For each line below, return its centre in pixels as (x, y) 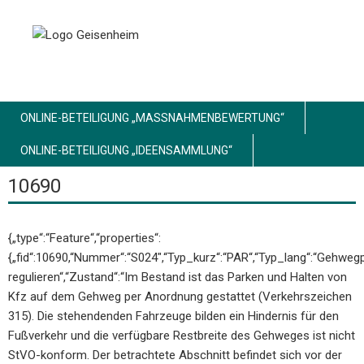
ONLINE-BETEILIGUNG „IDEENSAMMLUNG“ (126, 151)
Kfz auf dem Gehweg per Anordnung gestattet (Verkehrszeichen (180, 297)
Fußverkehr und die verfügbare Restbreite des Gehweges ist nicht (182, 336)
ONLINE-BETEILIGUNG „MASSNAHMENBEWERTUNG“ (150, 118)
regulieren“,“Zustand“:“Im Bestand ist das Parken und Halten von (178, 277)
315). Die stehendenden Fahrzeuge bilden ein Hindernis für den (173, 316)
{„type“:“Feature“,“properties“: (84, 238)
